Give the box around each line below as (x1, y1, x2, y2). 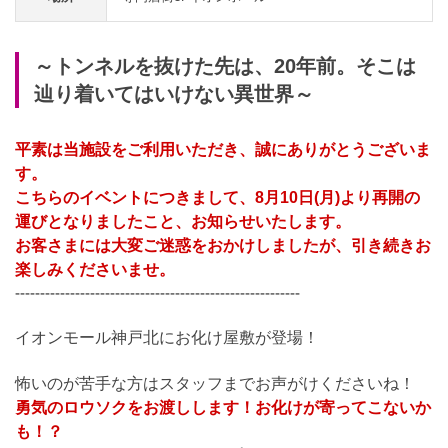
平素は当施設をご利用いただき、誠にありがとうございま (15, 141, 431, 158)
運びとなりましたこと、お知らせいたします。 (15, 213, 351, 230)
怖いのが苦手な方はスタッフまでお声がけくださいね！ (15, 375, 415, 392)
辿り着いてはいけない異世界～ (34, 83, 314, 105)
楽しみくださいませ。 (15, 261, 175, 278)
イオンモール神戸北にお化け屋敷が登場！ (15, 329, 319, 346)
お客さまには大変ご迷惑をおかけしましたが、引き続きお (15, 237, 431, 254)
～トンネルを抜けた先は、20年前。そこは (34, 55, 416, 77)
